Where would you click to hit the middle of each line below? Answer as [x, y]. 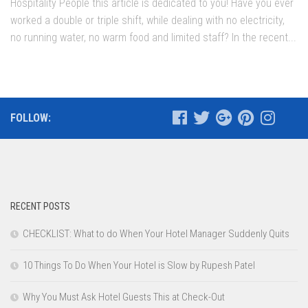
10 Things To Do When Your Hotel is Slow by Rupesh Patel [139, 266]
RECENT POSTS [40, 207]
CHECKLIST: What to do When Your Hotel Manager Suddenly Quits [156, 234]
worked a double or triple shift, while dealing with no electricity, [147, 21]
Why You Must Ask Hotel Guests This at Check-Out [124, 297]
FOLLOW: [31, 118]
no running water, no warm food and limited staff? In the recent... [153, 38]
